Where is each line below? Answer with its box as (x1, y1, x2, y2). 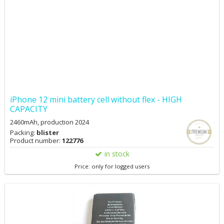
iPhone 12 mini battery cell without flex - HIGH (10, 94, 182, 105)
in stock (104, 149, 129, 158)
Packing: (10, 128, 36, 137)
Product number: (10, 136, 62, 145)
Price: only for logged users (74, 162, 149, 170)
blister (36, 128, 59, 137)
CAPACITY (10, 103, 47, 114)
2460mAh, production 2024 (10, 117, 89, 126)
